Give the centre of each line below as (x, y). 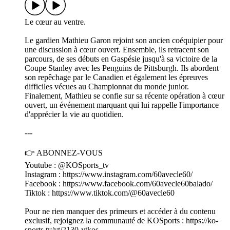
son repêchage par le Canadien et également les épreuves (116, 78)
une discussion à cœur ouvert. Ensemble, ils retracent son (117, 50)
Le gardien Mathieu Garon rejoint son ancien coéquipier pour (124, 41)
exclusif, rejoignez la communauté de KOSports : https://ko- (121, 221)
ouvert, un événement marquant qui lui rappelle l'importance (122, 105)
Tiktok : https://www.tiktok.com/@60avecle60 (100, 193)
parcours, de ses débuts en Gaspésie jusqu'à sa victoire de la (121, 59)
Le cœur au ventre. (55, 22)
